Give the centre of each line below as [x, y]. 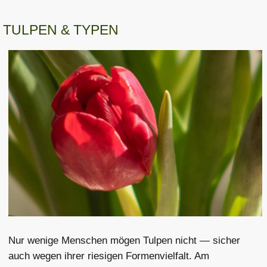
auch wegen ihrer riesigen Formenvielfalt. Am [109, 255]
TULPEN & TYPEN [60, 30]
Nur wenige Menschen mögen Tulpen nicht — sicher [125, 240]
